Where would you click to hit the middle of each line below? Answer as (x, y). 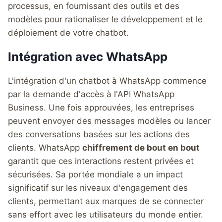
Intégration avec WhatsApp (88, 56)
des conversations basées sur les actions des (99, 134)
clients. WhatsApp (45, 147)
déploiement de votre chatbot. (68, 32)
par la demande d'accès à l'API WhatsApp (91, 94)
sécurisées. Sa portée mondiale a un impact (95, 174)
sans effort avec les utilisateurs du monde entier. (106, 214)
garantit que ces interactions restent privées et (101, 161)
